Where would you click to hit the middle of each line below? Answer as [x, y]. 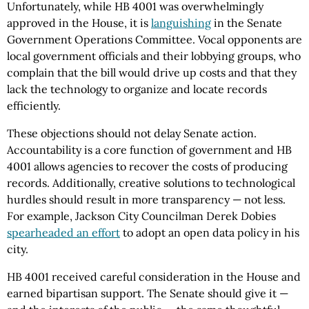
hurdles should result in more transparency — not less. [146, 199]
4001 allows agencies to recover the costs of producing [147, 166]
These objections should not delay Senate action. [132, 133]
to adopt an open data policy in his [210, 232]
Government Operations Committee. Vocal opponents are [154, 39]
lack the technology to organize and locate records [137, 89]
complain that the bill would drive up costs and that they [152, 72]
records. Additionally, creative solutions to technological [151, 183]
